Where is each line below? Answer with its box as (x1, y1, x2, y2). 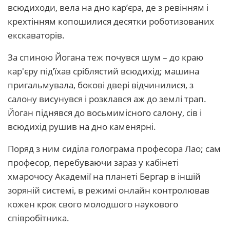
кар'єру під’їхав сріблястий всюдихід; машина (8, 65, 199, 77)
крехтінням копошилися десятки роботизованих (8, 15, 214, 27)
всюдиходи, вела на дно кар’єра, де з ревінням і (8, 2, 208, 13)
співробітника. (8, 212, 69, 224)
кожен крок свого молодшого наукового (8, 198, 178, 210)
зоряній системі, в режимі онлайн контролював (8, 184, 209, 196)
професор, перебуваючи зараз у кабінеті (8, 157, 179, 168)
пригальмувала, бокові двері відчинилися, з (8, 79, 194, 91)
